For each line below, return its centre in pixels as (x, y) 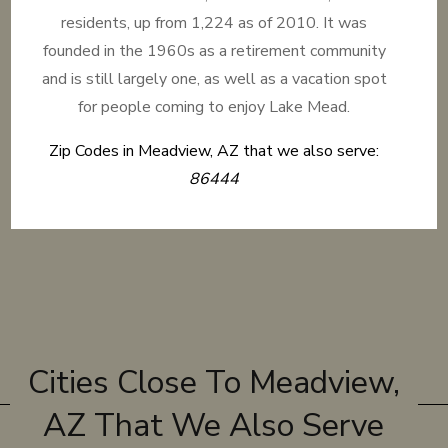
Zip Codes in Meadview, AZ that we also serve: (214, 151)
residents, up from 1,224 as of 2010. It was (214, 23)
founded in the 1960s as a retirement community (214, 51)
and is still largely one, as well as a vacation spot (214, 79)
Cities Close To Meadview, (213, 382)
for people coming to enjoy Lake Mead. (214, 107)
